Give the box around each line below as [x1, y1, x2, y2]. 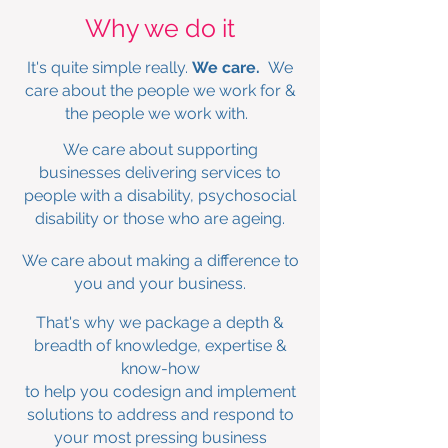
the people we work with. [64, 104, 256, 123]
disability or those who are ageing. [35, 209, 285, 228]
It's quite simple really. [27, 58, 192, 77]
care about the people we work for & [24, 81, 296, 100]
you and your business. [74, 274, 246, 293]
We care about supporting [62, 140, 258, 159]
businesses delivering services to [39, 163, 281, 182]
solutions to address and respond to [26, 405, 294, 424]
